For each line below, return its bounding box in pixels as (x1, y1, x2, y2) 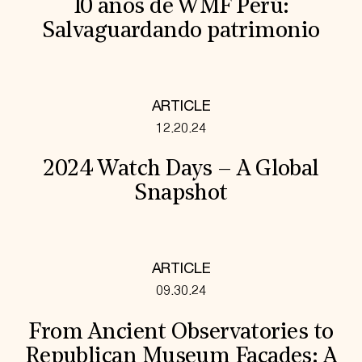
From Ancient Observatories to (28, 321, 334, 344)
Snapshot (134, 183, 228, 206)
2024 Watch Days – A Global (43, 158, 319, 182)
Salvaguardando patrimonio (42, 19, 320, 43)
